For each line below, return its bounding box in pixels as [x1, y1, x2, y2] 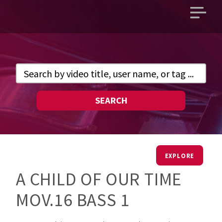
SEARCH [95, 95, 127, 107]
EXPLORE [165, 151, 195, 160]
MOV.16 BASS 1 [16, 188, 130, 211]
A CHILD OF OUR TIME [16, 167, 182, 190]
